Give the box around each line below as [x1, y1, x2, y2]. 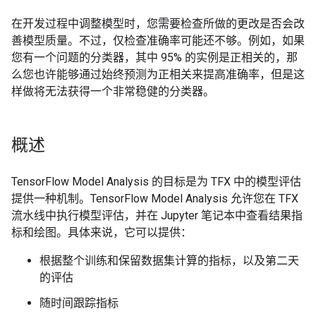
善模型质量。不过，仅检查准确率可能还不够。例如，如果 [11, 34, 305, 47]
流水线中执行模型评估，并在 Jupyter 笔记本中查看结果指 [11, 209, 303, 222]
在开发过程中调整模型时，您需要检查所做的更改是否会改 [11, 17, 305, 30]
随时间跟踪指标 [39, 296, 119, 310]
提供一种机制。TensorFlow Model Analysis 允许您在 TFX [11, 192, 298, 205]
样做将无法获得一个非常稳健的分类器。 [11, 85, 214, 98]
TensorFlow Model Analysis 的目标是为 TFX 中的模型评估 [11, 175, 301, 188]
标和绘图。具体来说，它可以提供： [11, 226, 192, 239]
